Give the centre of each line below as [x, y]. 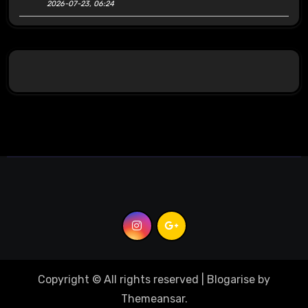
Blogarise [231, 280]
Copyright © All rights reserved [118, 280]
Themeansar [153, 299]
